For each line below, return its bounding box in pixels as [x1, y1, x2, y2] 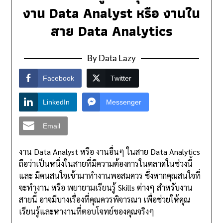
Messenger [106, 98, 142, 107]
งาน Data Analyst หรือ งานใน [23, 2, 200, 25]
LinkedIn [43, 98, 70, 107]
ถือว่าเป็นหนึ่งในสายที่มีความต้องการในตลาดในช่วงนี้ [19, 158, 193, 169]
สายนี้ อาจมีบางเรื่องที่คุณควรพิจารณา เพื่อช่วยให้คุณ [19, 194, 191, 205]
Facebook [43, 74, 75, 83]
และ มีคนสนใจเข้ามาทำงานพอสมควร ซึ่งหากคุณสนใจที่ [19, 170, 201, 181]
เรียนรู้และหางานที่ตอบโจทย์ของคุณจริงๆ [19, 206, 155, 217]
